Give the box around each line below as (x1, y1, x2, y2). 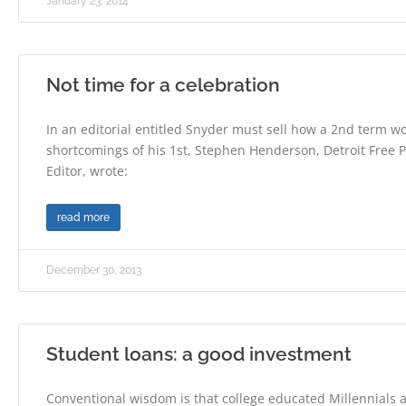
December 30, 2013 (46, 263, 141, 276)
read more (57, 210, 110, 224)
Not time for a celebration (46, 72, 280, 96)
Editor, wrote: (46, 161, 128, 179)
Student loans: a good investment (46, 342, 352, 365)
